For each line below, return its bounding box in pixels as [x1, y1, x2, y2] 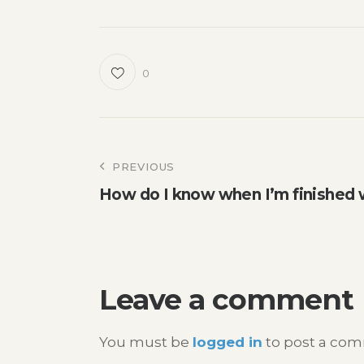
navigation [99, 193, 302, 240]
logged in [193, 333, 262, 350]
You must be [99, 333, 193, 350]
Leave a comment [99, 282, 353, 318]
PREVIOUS [111, 160, 175, 174]
